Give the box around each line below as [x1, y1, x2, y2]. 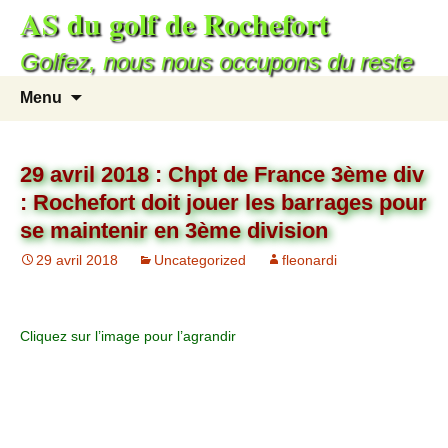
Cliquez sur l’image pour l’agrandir [20, 328, 236, 344]
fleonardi [282, 252, 337, 268]
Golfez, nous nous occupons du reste [20, 48, 413, 75]
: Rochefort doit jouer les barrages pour [20, 190, 427, 215]
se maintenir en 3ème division [20, 218, 328, 243]
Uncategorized [154, 252, 246, 268]
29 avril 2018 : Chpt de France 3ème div [20, 162, 424, 187]
